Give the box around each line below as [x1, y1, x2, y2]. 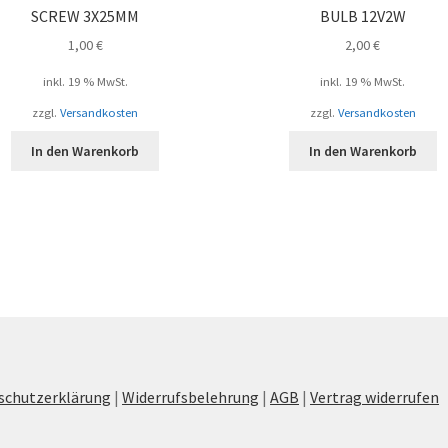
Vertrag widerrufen [310, 386, 440, 407]
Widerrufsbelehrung [122, 386, 260, 407]
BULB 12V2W [319, 5, 406, 26]
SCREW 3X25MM [31, 5, 140, 26]
